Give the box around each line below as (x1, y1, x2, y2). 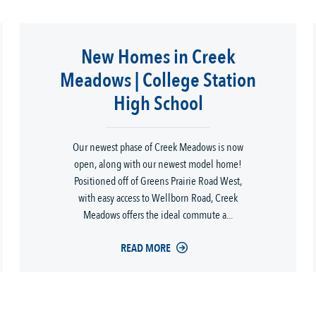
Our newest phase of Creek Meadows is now (73, 140, 243, 156)
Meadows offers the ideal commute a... (83, 207, 233, 224)
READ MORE (120, 241, 171, 257)
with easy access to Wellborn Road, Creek (78, 190, 238, 207)
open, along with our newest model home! (74, 157, 242, 173)
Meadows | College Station (60, 67, 256, 95)
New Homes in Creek (80, 44, 236, 71)
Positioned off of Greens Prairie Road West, (74, 174, 242, 190)
